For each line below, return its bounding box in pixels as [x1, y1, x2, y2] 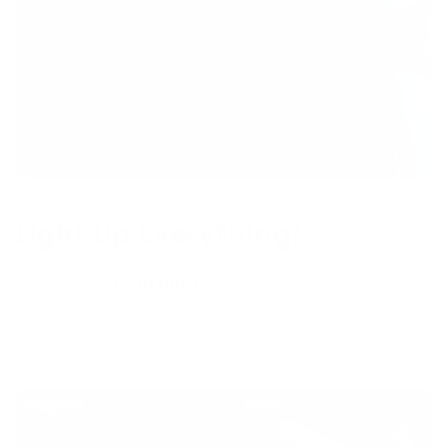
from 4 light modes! [15, 328, 180, 350]
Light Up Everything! [15, 217, 302, 254]
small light [103, 274, 200, 296]
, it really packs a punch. [199, 274, 399, 296]
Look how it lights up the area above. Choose [15, 301, 391, 323]
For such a [15, 274, 104, 296]
